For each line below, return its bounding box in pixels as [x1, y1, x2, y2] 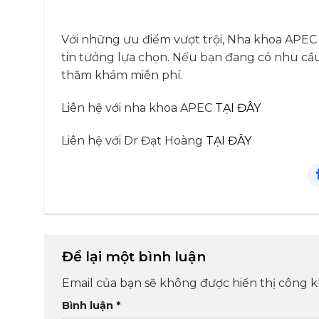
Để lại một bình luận [62, 248, 209, 266]
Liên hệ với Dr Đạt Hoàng [61, 133, 206, 147]
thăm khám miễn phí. [61, 68, 183, 82]
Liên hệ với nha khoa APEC [61, 100, 215, 115]
